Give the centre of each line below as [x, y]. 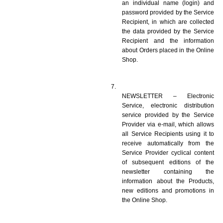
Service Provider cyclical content [168, 153]
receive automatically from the [168, 143]
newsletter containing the [168, 171]
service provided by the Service [168, 115]
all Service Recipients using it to [168, 134]
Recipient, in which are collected [168, 22]
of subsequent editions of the [168, 162]
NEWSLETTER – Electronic [168, 96]
